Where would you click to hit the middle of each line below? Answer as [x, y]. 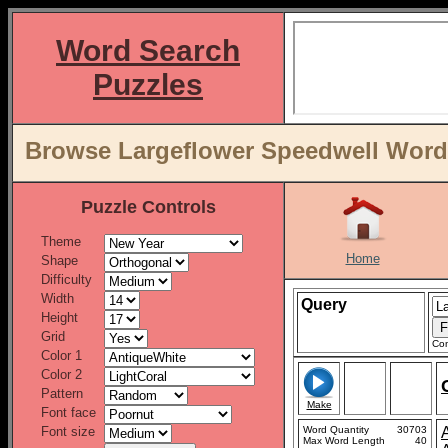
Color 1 [61, 355]
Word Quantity [336, 429]
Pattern [62, 393]
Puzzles [148, 84]
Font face [68, 412]
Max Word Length [344, 440]
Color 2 [61, 374]
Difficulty [66, 279]
